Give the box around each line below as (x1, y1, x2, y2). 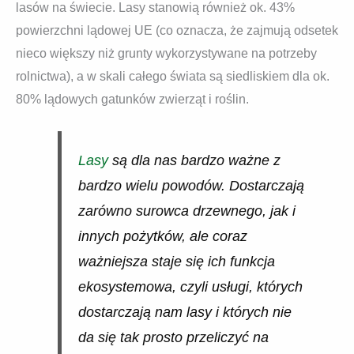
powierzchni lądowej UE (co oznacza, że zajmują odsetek (16, 23, 338, 37)
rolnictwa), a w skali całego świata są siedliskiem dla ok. (16, 69, 330, 83)
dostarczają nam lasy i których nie (77, 304, 292, 321)
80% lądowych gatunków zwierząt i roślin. (16, 92, 249, 106)
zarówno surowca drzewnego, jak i (77, 203, 296, 220)
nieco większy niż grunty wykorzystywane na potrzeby (16, 46, 317, 60)
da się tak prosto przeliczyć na (77, 330, 269, 346)
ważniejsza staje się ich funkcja (77, 254, 275, 270)
